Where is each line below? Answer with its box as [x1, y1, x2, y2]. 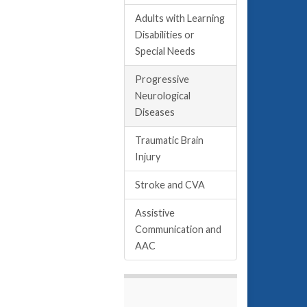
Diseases [135, 106, 175, 118]
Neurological [135, 90, 191, 101]
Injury [135, 151, 160, 162]
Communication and [135, 223, 221, 235]
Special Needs [135, 45, 195, 57]
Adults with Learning [135, 12, 225, 24]
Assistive [135, 207, 175, 219]
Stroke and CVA [135, 179, 205, 191]
